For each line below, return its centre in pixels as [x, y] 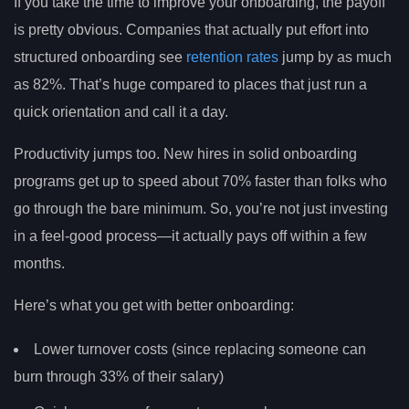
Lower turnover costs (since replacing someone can [200, 349]
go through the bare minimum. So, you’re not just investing [201, 209]
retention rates [232, 58]
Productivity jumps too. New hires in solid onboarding [185, 154]
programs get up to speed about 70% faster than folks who [200, 182]
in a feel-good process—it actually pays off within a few [190, 236]
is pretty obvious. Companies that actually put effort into [191, 30]
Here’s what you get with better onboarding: [154, 306]
